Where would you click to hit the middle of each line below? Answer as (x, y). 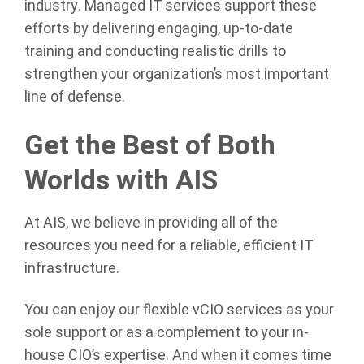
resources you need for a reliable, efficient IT (169, 245)
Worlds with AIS (121, 180)
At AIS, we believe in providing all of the (151, 223)
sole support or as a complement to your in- (167, 333)
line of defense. (75, 97)
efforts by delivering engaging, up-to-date (159, 29)
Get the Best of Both (150, 145)
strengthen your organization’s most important (177, 75)
